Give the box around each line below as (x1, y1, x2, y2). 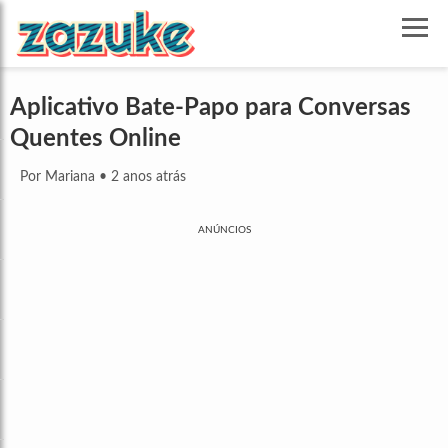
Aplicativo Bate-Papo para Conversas (10, 96, 411, 121)
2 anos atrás (111, 170, 186, 185)
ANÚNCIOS (197, 225, 251, 236)
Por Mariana (20, 170, 95, 185)
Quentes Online (10, 127, 181, 152)
